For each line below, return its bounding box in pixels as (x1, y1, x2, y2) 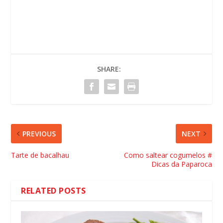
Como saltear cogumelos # (123, 150, 212, 160)
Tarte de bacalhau (11, 150, 70, 160)
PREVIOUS (22, 128, 56, 138)
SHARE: (97, 64, 121, 74)
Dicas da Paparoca (151, 159, 212, 169)
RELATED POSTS (21, 185, 86, 196)
